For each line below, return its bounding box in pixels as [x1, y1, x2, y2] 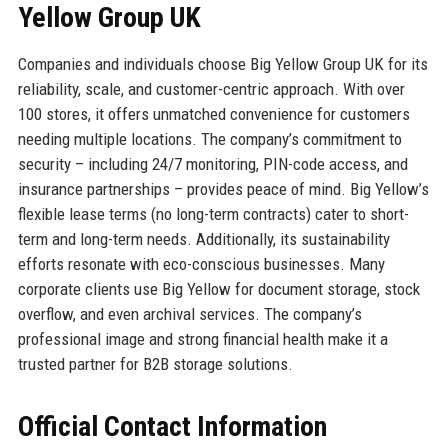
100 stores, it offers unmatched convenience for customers [17, 103, 410, 124]
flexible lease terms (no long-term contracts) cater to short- [17, 203, 409, 224]
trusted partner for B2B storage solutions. [17, 353, 293, 374]
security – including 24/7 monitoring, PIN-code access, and [17, 153, 408, 174]
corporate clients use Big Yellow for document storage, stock [17, 278, 420, 299]
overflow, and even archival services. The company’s [17, 303, 362, 324]
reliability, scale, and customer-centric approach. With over [17, 78, 405, 99]
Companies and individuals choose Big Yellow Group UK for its [17, 53, 428, 74]
